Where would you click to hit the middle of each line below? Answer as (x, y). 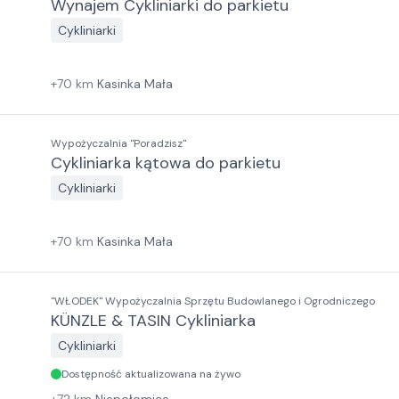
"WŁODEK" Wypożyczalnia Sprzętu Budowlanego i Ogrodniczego (213, 301)
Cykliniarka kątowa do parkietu (166, 163)
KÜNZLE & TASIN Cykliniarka (153, 321)
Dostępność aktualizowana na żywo (151, 374)
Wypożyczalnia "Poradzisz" (118, 143)
